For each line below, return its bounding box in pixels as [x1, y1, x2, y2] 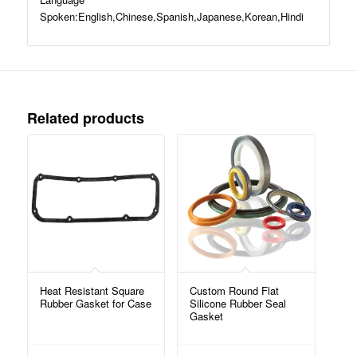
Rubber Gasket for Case [39, 295, 151, 311]
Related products [26, 107, 144, 128]
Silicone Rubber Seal [190, 295, 287, 311]
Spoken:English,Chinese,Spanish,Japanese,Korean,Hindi [39, 8, 304, 24]
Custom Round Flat [190, 282, 280, 298]
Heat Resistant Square [39, 282, 144, 298]
